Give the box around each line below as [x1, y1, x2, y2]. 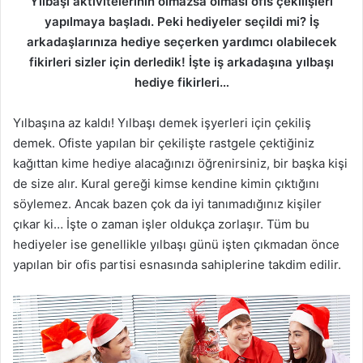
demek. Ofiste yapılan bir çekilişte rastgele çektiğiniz [13, 135, 314, 151]
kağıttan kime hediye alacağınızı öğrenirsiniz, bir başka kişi [13, 156, 348, 171]
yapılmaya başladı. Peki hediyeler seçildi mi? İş [44, 14, 319, 29]
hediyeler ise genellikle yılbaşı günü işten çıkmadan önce [13, 237, 340, 252]
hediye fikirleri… [134, 75, 229, 90]
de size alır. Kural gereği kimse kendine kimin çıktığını [13, 176, 319, 191]
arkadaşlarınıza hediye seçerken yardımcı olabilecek [26, 34, 337, 49]
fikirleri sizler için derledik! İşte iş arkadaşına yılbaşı [29, 54, 334, 70]
